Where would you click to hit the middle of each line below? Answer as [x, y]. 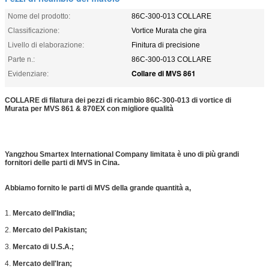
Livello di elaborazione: [46, 45]
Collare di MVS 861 [164, 73]
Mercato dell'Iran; [42, 263]
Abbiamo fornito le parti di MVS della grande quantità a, [98, 188]
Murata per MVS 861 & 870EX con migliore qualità [89, 108]
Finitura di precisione [166, 45]
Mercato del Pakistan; [50, 230]
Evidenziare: [28, 74]
